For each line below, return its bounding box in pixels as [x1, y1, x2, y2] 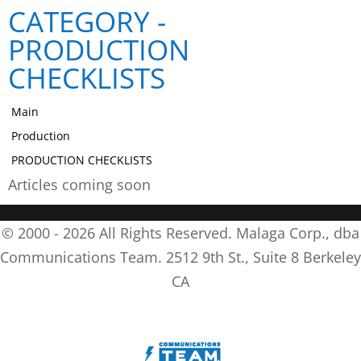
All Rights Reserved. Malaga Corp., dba [99, 223, 359, 243]
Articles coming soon [8, 175, 151, 194]
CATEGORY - [8, 2, 166, 40]
